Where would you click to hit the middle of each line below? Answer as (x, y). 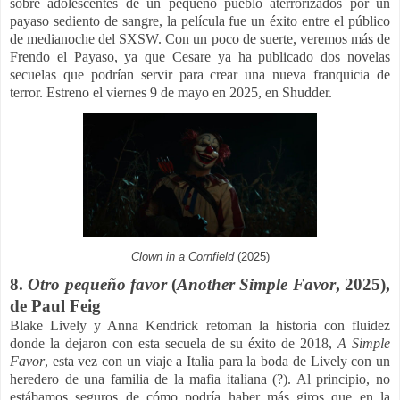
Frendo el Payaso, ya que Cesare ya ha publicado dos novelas (200, 56)
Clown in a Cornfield (182, 257)
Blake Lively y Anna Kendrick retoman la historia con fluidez (200, 326)
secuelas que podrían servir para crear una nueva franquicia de (200, 74)
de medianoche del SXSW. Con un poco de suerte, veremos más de (200, 38)
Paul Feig (66, 306)
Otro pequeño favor (100, 285)
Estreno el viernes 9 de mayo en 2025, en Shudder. (189, 92)
